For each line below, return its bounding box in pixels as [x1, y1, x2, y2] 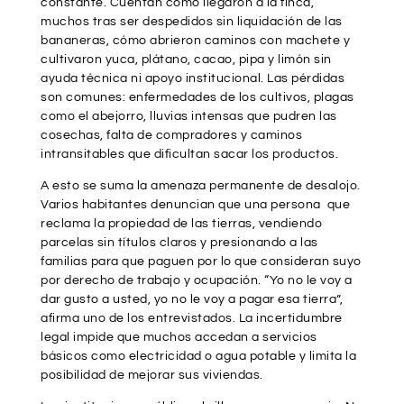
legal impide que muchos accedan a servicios [41, 331, 317, 344]
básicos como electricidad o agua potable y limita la [41, 350, 356, 363]
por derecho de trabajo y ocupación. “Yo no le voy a [41, 274, 353, 288]
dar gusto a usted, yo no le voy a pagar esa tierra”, [41, 293, 343, 307]
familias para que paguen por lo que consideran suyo [41, 255, 362, 269]
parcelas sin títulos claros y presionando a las [41, 236, 318, 250]
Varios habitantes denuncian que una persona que [41, 198, 350, 212]
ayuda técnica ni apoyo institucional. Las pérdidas [41, 72, 344, 86]
